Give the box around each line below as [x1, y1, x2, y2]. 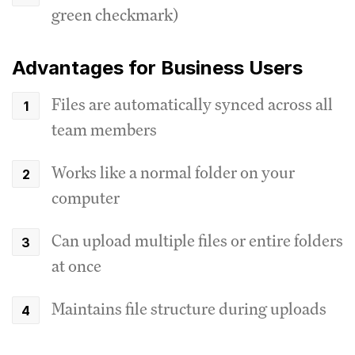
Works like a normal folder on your [52, 161, 295, 183]
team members [52, 118, 157, 140]
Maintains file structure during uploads [52, 297, 326, 319]
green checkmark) [52, 3, 178, 25]
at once [52, 254, 101, 277]
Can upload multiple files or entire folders [52, 229, 343, 251]
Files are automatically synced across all [52, 93, 333, 115]
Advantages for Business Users [12, 55, 303, 79]
